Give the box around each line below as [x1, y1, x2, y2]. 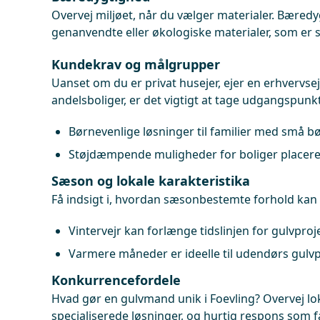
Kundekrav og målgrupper [51, 56, 220, 73]
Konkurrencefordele [51, 271, 181, 289]
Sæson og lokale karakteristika [51, 172, 250, 189]
